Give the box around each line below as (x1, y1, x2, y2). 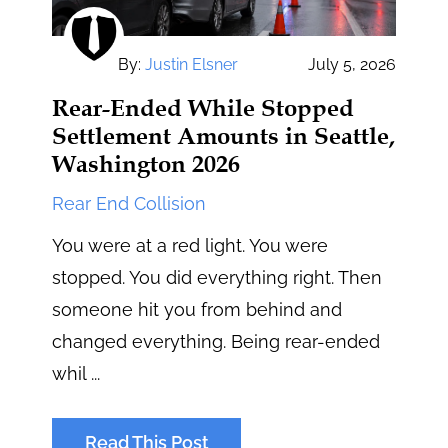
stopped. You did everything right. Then (52, 266, 383, 288)
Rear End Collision (52, 192, 207, 214)
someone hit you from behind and (52, 298, 343, 320)
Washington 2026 (52, 149, 241, 178)
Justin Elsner (145, 54, 239, 74)
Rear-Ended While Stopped (52, 93, 355, 122)
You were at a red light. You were (52, 234, 329, 256)
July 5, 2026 (307, 54, 396, 74)
